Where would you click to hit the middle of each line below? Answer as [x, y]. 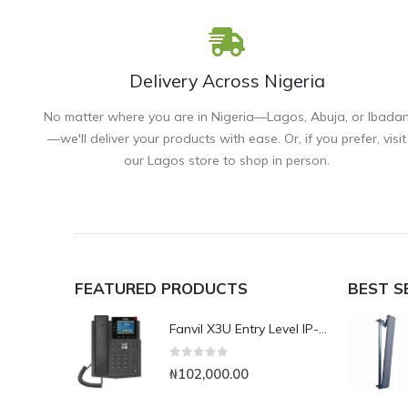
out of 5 [211, 366]
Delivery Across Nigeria [227, 81]
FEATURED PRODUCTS [161, 289]
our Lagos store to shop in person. [227, 161]
